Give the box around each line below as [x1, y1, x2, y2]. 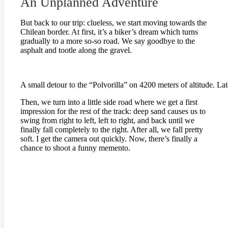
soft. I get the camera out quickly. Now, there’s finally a [20, 134, 197, 144]
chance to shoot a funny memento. [20, 144, 130, 153]
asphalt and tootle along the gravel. [20, 46, 132, 55]
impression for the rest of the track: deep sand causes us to [20, 107, 206, 116]
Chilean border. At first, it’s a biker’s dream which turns [20, 27, 198, 37]
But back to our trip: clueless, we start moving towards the [20, 18, 207, 27]
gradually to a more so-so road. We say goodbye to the [20, 37, 195, 46]
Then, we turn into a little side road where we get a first [20, 98, 197, 107]
